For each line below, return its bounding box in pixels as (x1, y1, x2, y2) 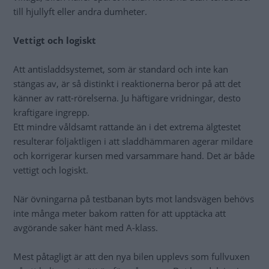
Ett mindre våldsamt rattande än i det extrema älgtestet (13, 121, 241, 133)
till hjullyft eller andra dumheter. (13, 5, 147, 18)
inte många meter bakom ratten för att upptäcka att (13, 207, 226, 220)
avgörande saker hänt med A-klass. (13, 222, 158, 234)
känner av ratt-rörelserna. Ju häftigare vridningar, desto (13, 92, 241, 104)
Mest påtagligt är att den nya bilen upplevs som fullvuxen (13, 250, 250, 263)
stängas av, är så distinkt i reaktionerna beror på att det (13, 77, 241, 90)
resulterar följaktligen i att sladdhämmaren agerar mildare (13, 135, 253, 148)
